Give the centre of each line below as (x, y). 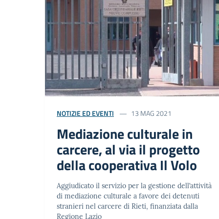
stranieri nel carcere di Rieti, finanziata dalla (127, 206)
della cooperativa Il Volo (127, 165)
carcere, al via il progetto (128, 149)
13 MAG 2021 (151, 113)
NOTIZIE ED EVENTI (85, 113)
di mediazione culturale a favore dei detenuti (128, 196)
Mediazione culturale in (125, 133)
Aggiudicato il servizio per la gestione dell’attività (134, 186)
